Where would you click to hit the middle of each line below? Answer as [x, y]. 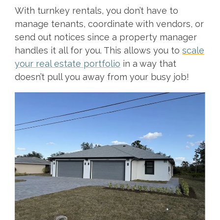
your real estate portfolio [68, 64]
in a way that [148, 64]
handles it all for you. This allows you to [97, 51]
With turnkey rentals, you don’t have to [96, 11]
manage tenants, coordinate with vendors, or [109, 24]
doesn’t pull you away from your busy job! [102, 77]
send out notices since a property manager [106, 37]
